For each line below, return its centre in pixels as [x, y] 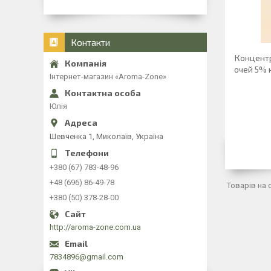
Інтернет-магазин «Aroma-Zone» [108, 77]
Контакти [90, 42]
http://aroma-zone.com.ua [95, 227]
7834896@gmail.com [87, 256]
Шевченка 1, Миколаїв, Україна [106, 136]
